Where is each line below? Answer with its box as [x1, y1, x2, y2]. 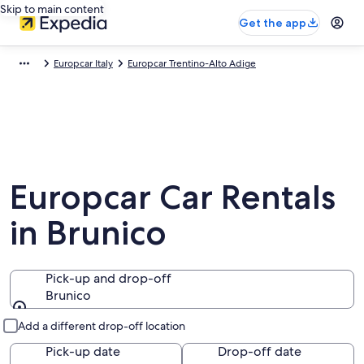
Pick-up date [45, 343, 120, 360]
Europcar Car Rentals [10, 176, 336, 217]
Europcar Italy [54, 57, 113, 70]
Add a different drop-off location [18, 318, 185, 333]
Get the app [239, 15, 306, 30]
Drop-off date [218, 343, 301, 360]
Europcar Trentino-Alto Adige [128, 57, 256, 70]
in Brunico [10, 212, 167, 253]
